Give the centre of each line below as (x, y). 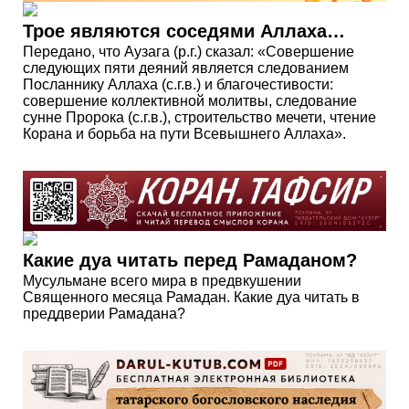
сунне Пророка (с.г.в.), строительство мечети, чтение (199, 118)
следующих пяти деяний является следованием (186, 68)
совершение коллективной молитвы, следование (190, 101)
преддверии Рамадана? (104, 314)
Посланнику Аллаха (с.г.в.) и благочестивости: (178, 85)
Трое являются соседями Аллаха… (184, 31)
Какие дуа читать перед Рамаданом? (190, 261)
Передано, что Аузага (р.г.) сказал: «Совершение (189, 52)
